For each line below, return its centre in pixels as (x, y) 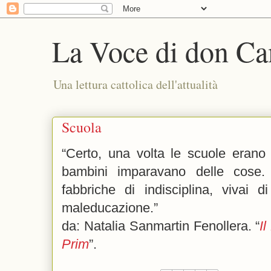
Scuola (82, 127)
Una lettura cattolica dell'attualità (135, 84)
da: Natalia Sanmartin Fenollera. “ (161, 226)
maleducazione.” (110, 208)
